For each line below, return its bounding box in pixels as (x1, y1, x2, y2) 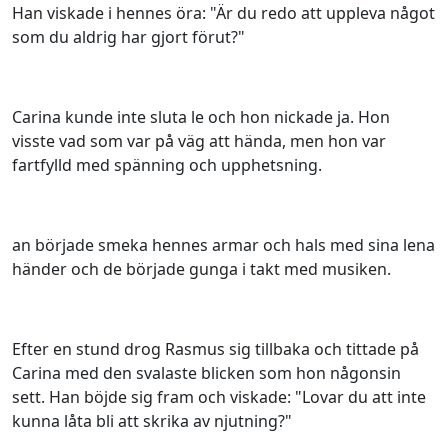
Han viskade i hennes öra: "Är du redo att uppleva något (12, 2, 435, 24)
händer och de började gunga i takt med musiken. (12, 258, 391, 280)
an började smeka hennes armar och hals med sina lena (12, 234, 435, 256)
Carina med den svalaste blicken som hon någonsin (12, 362, 401, 384)
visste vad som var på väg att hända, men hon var (12, 130, 386, 152)
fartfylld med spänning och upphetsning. (12, 154, 322, 176)
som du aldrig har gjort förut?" (12, 26, 245, 48)
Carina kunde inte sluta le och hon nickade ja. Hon (12, 106, 390, 128)
